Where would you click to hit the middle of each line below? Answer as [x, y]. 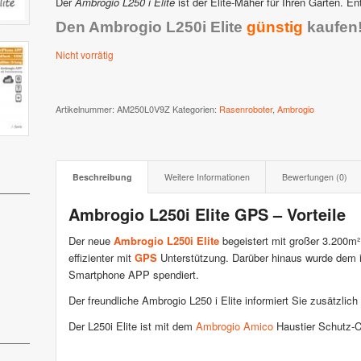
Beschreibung [102, 177]
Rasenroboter [246, 109]
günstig [275, 27]
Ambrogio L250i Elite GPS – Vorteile [207, 214]
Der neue [91, 241]
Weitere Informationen [207, 177]
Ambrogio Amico [234, 326]
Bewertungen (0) [315, 177]
